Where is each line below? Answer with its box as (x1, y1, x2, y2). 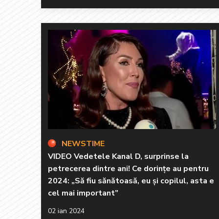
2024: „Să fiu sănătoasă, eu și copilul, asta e (48, 175, 214, 186)
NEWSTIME (62, 138, 105, 149)
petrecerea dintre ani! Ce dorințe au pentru (48, 163, 209, 174)
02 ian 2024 (48, 206, 85, 216)
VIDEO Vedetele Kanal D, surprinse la (48, 151, 189, 162)
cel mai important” (48, 187, 118, 198)
